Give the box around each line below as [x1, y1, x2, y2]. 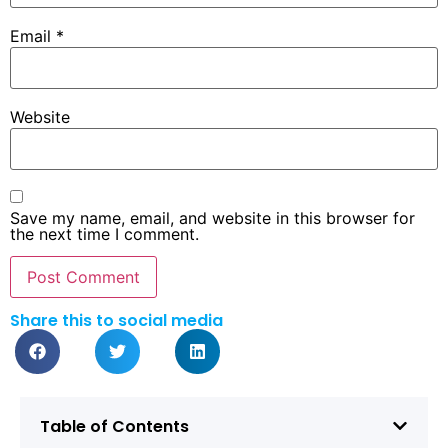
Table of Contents [40, 414, 189, 438]
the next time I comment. [10, 223, 199, 244]
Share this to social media [10, 308, 223, 332]
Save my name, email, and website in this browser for [10, 207, 415, 228]
